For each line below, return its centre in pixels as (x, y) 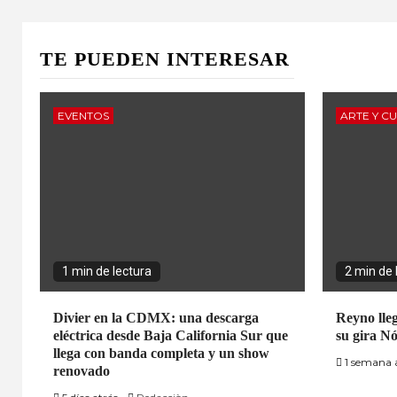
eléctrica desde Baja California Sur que (171, 335)
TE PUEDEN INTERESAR (165, 58)
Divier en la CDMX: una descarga (156, 317)
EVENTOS (83, 115)
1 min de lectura (107, 271)
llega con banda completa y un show (161, 353)
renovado (82, 370)
